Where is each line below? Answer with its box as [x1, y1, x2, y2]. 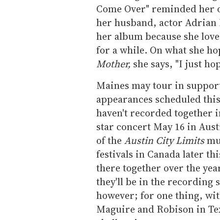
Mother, [96, 56, 131, 71]
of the [96, 133, 124, 147]
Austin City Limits [124, 133, 204, 147]
